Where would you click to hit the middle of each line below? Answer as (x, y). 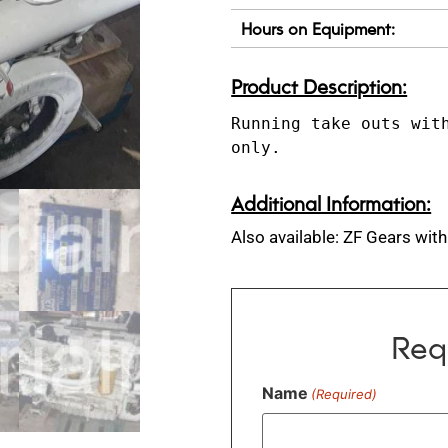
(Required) (344, 394)
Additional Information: (331, 203)
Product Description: (319, 86)
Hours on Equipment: (318, 28)
